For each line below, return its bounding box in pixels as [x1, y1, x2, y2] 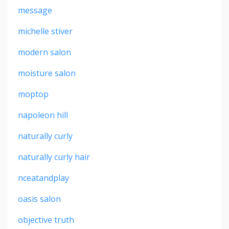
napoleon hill [18, 109, 68, 121]
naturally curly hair [18, 151, 90, 163]
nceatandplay [18, 172, 69, 184]
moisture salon [18, 67, 76, 79]
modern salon [18, 46, 71, 58]
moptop [18, 88, 49, 100]
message [18, 4, 52, 16]
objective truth [18, 214, 74, 225]
